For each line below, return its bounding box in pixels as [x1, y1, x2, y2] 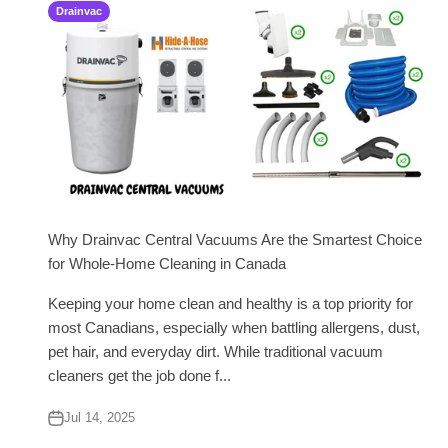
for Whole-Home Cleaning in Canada [48, 254, 286, 272]
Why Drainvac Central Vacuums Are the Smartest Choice [48, 230, 422, 248]
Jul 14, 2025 [64, 409, 135, 425]
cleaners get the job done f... [48, 366, 231, 384]
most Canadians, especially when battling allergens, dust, [48, 318, 420, 336]
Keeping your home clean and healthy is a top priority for [48, 294, 413, 312]
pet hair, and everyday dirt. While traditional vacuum [48, 342, 383, 360]
